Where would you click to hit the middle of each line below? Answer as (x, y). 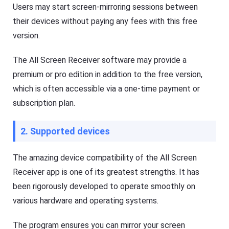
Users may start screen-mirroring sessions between (106, 7)
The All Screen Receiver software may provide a (100, 60)
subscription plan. (44, 103)
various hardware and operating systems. (86, 200)
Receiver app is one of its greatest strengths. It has (106, 172)
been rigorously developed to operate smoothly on (104, 186)
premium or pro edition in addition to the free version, (108, 74)
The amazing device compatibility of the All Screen (105, 157)
